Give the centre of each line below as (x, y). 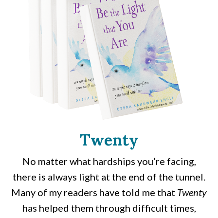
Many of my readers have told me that (94, 192)
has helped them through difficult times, (109, 208)
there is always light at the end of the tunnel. (109, 176)
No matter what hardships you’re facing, (109, 161)
